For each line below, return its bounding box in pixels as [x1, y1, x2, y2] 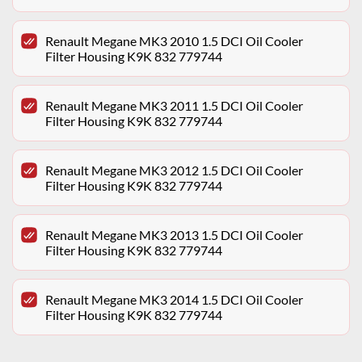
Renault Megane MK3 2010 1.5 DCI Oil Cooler [45, 33, 303, 49]
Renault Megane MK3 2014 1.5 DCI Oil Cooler [45, 292, 303, 308]
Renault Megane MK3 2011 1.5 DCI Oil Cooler [45, 98, 303, 114]
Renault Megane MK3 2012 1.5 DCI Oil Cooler [45, 162, 303, 179]
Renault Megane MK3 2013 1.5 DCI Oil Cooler [45, 227, 303, 243]
